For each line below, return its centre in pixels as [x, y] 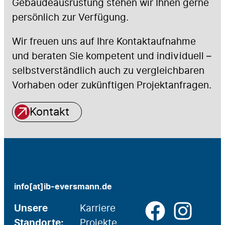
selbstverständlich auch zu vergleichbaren [108, 71]
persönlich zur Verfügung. [70, 17]
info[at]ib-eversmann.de [63, 187]
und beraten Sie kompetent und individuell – [112, 56]
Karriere [97, 208]
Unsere [31, 208]
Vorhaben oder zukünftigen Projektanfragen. [112, 85]
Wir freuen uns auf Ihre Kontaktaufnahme [104, 42]
